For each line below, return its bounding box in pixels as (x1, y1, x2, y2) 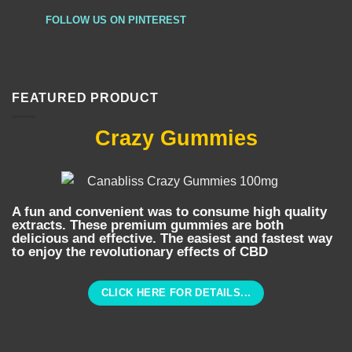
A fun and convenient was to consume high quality (12, 203, 327, 219)
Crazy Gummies (94, 126, 258, 151)
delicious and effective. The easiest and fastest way (12, 229, 332, 246)
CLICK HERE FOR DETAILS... (101, 286, 251, 299)
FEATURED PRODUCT (12, 90, 159, 104)
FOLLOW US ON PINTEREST (39, 13, 186, 26)
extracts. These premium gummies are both (12, 216, 284, 233)
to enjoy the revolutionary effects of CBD (12, 243, 268, 259)
